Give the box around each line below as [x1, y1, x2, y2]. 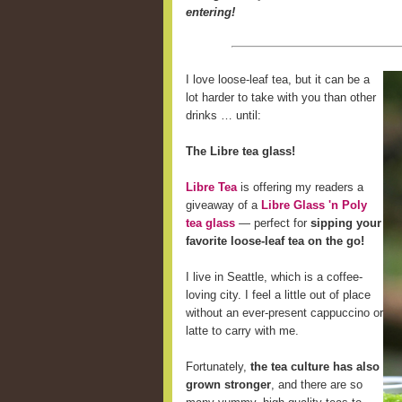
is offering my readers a [237, 180, 363, 194]
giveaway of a [186, 198, 261, 212]
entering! [186, 5, 235, 19]
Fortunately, [186, 360, 250, 373]
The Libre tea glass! [186, 144, 295, 158]
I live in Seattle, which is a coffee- [186, 270, 363, 284]
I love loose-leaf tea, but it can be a [186, 73, 370, 86]
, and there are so [271, 378, 363, 391]
